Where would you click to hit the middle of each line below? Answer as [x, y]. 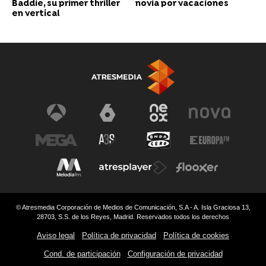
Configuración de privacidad [175, 254]
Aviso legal [56, 235]
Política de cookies [196, 235]
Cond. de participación [82, 254]
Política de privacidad [119, 235]
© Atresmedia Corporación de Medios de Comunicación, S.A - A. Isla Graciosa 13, [133, 207]
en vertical [36, 14]
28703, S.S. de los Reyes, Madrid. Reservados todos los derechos [133, 216]
